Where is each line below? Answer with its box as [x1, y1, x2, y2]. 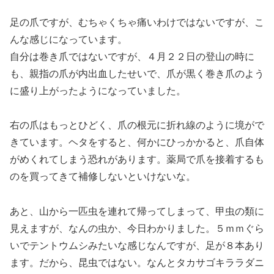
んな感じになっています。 [10, 34, 127, 45]
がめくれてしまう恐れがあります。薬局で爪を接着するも [10, 154, 264, 165]
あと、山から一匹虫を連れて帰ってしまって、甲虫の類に [10, 206, 264, 217]
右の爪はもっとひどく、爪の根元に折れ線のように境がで [10, 120, 264, 131]
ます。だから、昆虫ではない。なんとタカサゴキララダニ [10, 257, 264, 268]
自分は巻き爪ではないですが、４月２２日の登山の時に [10, 51, 254, 62]
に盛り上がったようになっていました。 [10, 85, 186, 96]
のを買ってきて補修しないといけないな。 [10, 171, 196, 182]
